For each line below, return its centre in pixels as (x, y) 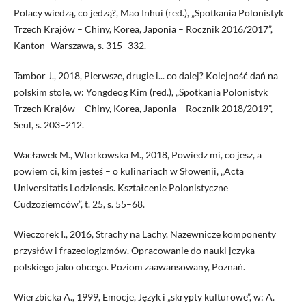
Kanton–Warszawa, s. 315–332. (80, 46)
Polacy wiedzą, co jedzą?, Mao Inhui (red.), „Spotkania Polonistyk (148, 13)
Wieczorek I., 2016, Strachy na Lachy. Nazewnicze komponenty (144, 234)
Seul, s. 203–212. (48, 125)
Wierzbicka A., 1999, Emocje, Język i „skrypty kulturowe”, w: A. (144, 297)
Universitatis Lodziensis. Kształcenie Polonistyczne (121, 188)
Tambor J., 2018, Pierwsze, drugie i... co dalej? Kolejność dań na (145, 76)
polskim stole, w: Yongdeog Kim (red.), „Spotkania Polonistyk (140, 92)
